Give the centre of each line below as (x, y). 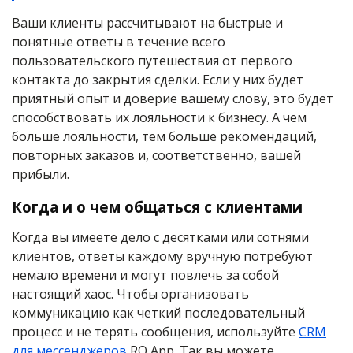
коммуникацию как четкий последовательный (158, 313)
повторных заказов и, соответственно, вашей (156, 155)
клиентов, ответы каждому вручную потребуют (162, 256)
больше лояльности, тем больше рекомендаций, (164, 136)
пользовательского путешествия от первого (152, 61)
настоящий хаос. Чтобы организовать (130, 294)
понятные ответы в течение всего (119, 42)
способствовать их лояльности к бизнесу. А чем (159, 117)
